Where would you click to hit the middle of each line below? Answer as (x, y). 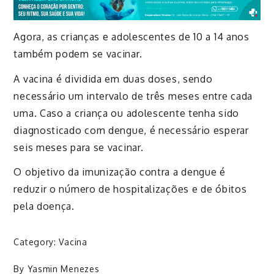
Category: (36, 242)
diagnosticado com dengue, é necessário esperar (131, 130)
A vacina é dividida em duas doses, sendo (113, 79)
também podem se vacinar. (78, 54)
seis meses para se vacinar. (79, 147)
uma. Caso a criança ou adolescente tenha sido (126, 113)
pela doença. (44, 206)
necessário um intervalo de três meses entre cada (133, 96)
